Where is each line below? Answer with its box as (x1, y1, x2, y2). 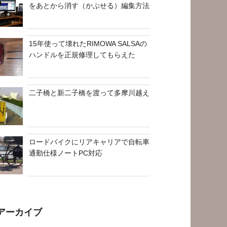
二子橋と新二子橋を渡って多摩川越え (29, 88, 150, 97)
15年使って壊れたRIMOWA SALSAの (29, 39, 147, 48)
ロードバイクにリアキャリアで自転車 (29, 137, 150, 146)
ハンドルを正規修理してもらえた (29, 50, 136, 59)
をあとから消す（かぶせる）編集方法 (29, 1, 150, 10)
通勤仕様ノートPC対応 (29, 148, 103, 157)
